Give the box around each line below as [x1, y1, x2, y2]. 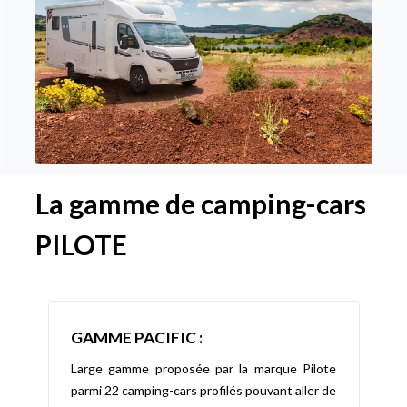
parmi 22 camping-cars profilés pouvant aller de [71, 382, 336, 399]
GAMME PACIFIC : [71, 327, 203, 347]
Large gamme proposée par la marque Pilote [71, 361, 336, 377]
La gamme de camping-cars [35, 187, 366, 221]
